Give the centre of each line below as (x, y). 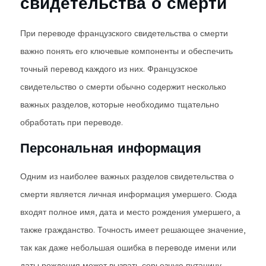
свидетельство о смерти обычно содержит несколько (123, 87)
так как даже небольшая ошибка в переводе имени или (128, 248)
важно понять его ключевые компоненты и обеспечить (126, 51)
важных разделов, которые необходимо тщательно (120, 104)
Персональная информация (111, 148)
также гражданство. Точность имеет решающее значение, (133, 230)
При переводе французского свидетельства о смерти (124, 33)
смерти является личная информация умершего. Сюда (129, 194)
